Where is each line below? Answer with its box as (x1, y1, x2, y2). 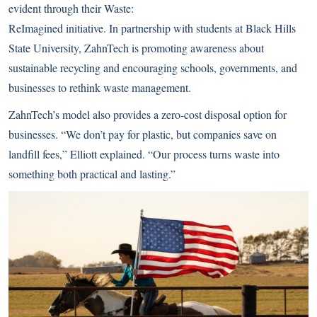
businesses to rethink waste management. (8, 80, 191, 96)
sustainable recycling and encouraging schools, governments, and (8, 60, 297, 76)
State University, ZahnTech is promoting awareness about (8, 40, 264, 56)
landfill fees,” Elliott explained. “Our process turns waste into (8, 146, 279, 162)
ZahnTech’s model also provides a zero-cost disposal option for (8, 107, 287, 122)
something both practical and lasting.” (8, 166, 175, 182)
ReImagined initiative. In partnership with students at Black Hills (8, 21, 296, 36)
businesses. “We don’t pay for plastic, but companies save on (8, 127, 277, 142)
